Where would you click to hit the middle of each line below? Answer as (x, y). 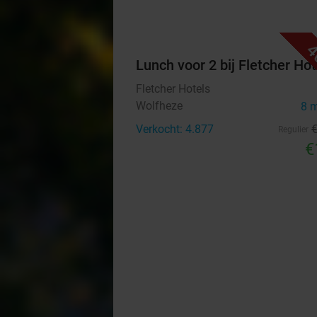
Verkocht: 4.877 (175, 129)
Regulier (293, 129)
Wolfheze (159, 106)
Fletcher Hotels (173, 89)
